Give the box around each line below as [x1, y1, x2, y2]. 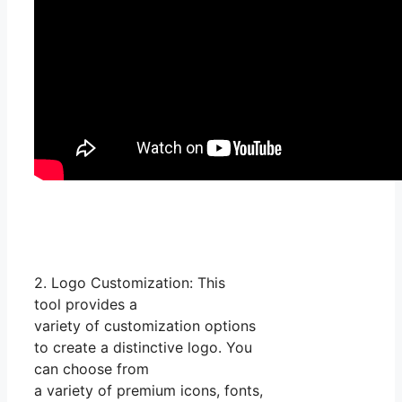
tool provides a [34, 294, 137, 313]
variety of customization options [34, 316, 256, 335]
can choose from [34, 359, 149, 378]
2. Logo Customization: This [34, 273, 225, 292]
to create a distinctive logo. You [34, 337, 252, 356]
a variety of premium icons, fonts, [34, 380, 263, 399]
